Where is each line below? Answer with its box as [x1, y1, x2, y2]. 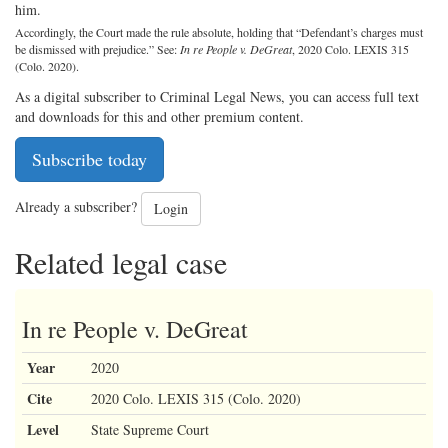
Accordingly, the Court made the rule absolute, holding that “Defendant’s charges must [15, 23, 423, 40]
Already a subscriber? [15, 196, 141, 216]
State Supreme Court [91, 419, 209, 439]
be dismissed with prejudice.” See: [15, 40, 180, 57]
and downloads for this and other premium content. [15, 106, 304, 126]
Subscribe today [32, 146, 147, 171]
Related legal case [15, 241, 227, 282]
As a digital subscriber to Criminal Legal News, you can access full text [15, 86, 419, 106]
